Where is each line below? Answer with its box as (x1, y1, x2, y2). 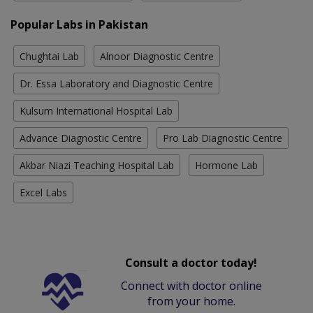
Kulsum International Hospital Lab (20, 103, 173, 117)
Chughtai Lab (20, 49, 79, 63)
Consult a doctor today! (125, 254, 258, 270)
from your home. (147, 293, 235, 309)
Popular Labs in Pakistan (10, 16, 148, 32)
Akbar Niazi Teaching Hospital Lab (20, 158, 174, 172)
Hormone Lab (195, 158, 258, 172)
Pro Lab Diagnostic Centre (163, 131, 282, 145)
